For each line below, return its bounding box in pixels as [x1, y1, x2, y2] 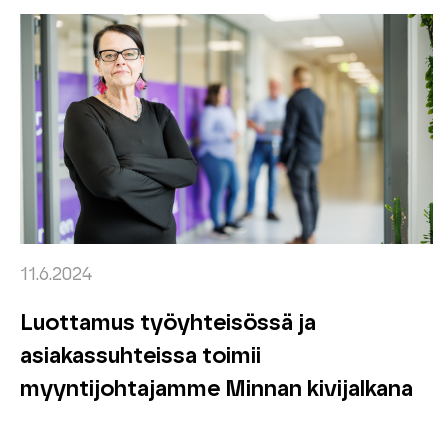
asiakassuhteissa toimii [20, 344, 261, 368]
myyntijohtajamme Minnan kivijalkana [20, 377, 413, 401]
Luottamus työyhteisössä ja [20, 311, 316, 335]
